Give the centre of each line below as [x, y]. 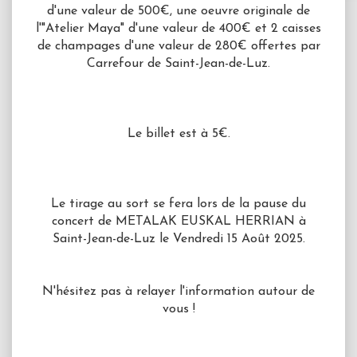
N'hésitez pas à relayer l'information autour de [178, 292]
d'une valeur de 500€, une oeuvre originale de [178, 12]
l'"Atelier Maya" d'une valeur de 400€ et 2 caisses [178, 29]
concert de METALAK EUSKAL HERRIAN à [178, 222]
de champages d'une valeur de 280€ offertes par [178, 47]
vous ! [178, 310]
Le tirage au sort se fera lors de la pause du [178, 204]
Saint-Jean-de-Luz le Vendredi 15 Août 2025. [178, 239]
